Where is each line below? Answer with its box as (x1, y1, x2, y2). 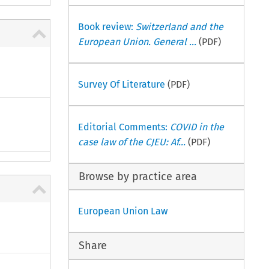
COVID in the (169, 121, 224, 133)
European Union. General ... (77, 35, 196, 47)
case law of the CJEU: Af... (77, 136, 186, 148)
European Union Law (77, 205, 168, 217)
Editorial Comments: (77, 121, 170, 133)
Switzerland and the (135, 20, 223, 32)
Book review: (77, 20, 136, 32)
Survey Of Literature (77, 78, 165, 90)
